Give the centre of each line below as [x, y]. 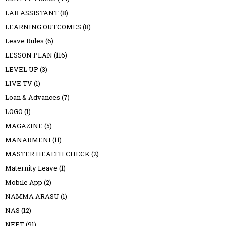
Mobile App [24, 182]
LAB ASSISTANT [32, 12]
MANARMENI [28, 139]
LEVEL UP [22, 69]
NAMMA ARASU [32, 196]
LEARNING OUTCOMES [43, 26]
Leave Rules [24, 41]
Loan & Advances [33, 97]
